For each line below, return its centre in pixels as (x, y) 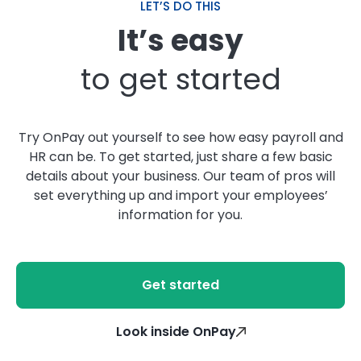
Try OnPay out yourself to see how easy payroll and (180, 137)
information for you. (180, 215)
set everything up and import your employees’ (180, 195)
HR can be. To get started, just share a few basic (180, 157)
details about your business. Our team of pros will (180, 176)
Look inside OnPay (176, 332)
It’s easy (180, 41)
